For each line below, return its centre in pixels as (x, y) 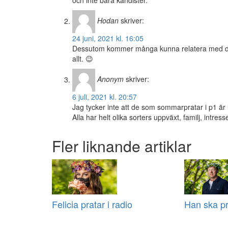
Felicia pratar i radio (92, 204)
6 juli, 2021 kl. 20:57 (105, 97)
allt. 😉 (83, 59)
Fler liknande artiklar (122, 146)
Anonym (110, 79)
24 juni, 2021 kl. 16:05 (108, 38)
